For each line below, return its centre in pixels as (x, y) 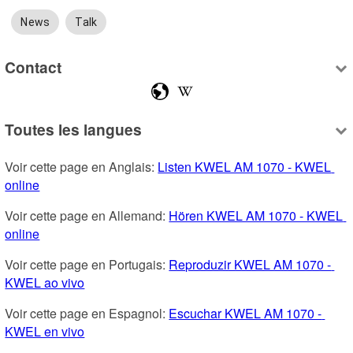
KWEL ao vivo (45, 283)
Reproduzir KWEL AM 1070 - (250, 265)
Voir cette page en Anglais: (82, 167)
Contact (33, 67)
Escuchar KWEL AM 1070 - (245, 314)
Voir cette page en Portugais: (87, 265)
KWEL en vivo (45, 332)
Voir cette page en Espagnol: (87, 314)
